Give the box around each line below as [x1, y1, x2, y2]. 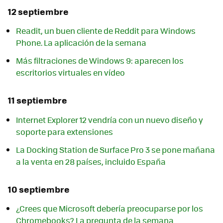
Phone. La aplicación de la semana [16, 37, 146, 49]
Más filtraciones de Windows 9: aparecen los [16, 55, 184, 67]
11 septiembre [8, 94, 67, 107]
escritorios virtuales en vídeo [16, 67, 125, 79]
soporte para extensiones [16, 125, 113, 137]
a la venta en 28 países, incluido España [16, 155, 166, 167]
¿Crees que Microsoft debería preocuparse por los [16, 202, 203, 214]
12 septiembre [8, 5, 69, 18]
